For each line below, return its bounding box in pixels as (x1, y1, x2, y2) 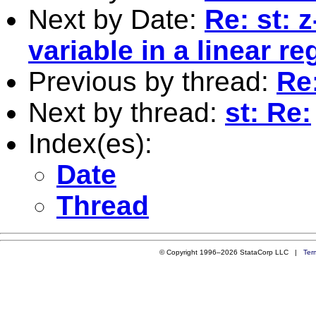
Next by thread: (28, 97, 225, 128)
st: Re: (225, 97, 311, 128)
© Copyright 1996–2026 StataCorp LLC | (159, 248, 303, 256)
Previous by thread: (28, 66, 276, 97)
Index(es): (28, 128, 152, 159)
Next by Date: (28, 4, 205, 35)
